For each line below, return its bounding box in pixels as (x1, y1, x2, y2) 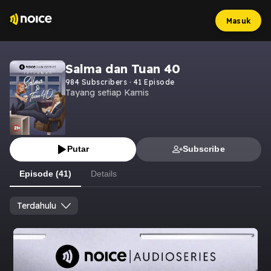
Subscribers (79, 77, 128, 87)
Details (91, 168, 117, 178)
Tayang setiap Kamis (65, 87, 149, 98)
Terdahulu (17, 200, 56, 211)
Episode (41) (19, 168, 71, 178)
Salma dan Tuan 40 (65, 61, 180, 76)
